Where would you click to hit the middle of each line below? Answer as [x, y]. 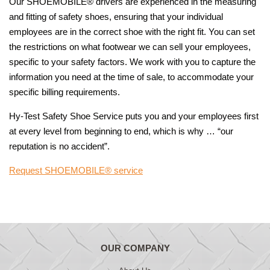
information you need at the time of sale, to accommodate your [131, 77]
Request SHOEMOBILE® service [76, 170]
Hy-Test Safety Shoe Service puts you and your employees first [134, 116]
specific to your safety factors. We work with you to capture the [132, 62]
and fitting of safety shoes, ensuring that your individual [116, 17]
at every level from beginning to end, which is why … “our [121, 131]
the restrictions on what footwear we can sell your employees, [130, 47]
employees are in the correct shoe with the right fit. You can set [132, 32]
